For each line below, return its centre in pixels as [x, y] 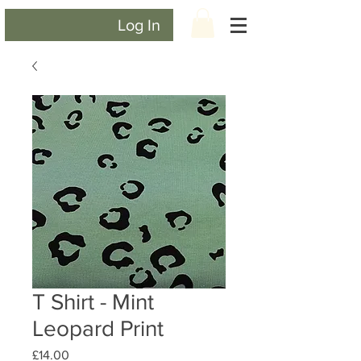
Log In [139, 25]
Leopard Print [98, 329]
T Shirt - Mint [93, 302]
